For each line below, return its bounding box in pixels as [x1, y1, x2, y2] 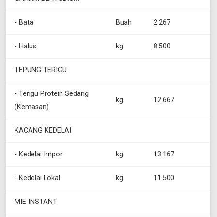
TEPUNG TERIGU [15, 66, 67, 75]
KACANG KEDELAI [15, 126, 72, 135]
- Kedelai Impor [15, 150, 63, 159]
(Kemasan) [15, 103, 49, 111]
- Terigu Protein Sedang [15, 90, 89, 98]
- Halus [15, 42, 37, 51]
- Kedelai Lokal [15, 174, 61, 183]
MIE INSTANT [15, 198, 58, 206]
